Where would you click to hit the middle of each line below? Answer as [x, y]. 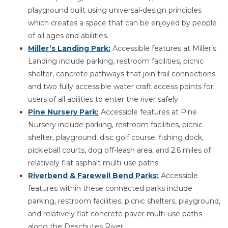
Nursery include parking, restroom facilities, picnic [115, 125]
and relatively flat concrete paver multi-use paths [115, 214]
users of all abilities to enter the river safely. [104, 99]
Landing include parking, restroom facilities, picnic [116, 61]
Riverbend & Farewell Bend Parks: [93, 176]
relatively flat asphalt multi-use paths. [94, 163]
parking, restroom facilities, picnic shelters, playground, [124, 201]
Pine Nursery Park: [63, 112]
